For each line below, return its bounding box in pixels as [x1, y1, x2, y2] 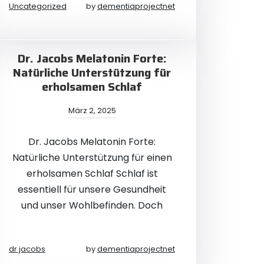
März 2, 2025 [68, 105, 116, 116]
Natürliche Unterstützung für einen [12, 151, 172, 164]
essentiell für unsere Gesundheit [18, 183, 166, 196]
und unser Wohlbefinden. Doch [21, 199, 163, 212]
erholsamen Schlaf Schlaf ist [26, 167, 158, 180]
